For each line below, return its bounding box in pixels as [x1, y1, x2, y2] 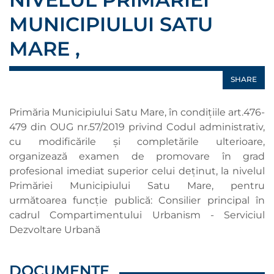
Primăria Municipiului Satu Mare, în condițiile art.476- [9, 106, 265, 118]
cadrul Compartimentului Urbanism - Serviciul [9, 209, 265, 221]
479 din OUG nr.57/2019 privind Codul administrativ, [9, 121, 265, 133]
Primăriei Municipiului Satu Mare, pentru [9, 180, 265, 191]
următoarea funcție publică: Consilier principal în [9, 194, 265, 206]
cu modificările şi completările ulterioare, [9, 136, 265, 147]
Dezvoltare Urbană [9, 224, 100, 235]
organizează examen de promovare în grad [9, 150, 265, 162]
